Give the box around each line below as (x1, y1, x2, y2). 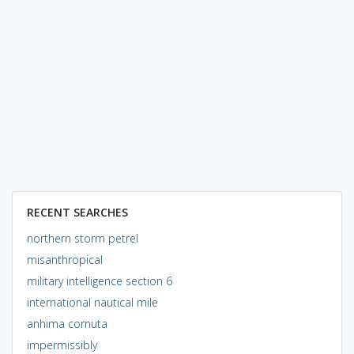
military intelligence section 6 (26, 273, 172, 288)
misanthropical (26, 251, 103, 267)
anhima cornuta (26, 315, 107, 331)
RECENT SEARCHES (26, 204, 128, 220)
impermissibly (26, 337, 97, 352)
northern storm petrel (26, 230, 138, 246)
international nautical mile (26, 294, 158, 310)
